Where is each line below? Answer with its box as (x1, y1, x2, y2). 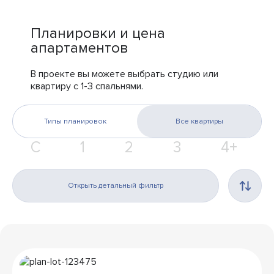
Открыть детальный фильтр (68, 180, 163, 190)
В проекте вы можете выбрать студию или (31, 67, 218, 80)
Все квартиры (175, 116, 223, 126)
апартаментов (31, 39, 128, 57)
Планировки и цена (31, 24, 165, 42)
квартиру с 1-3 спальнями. (31, 80, 143, 92)
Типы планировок (43, 116, 106, 126)
